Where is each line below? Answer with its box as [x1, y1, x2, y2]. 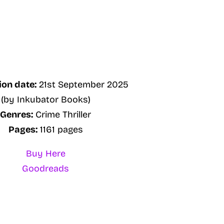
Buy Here [25, 148, 65, 159]
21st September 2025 [36, 79, 128, 90]
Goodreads [22, 163, 69, 174]
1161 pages [37, 124, 83, 135]
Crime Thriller [33, 109, 91, 120]
